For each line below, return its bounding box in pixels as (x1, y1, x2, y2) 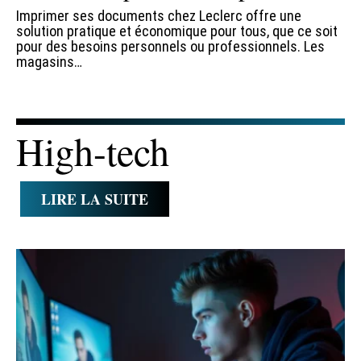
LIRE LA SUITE (41, 188, 148, 210)
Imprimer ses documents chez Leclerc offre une (16, 6, 301, 24)
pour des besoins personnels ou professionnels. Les (16, 37, 325, 55)
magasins (16, 52, 74, 70)
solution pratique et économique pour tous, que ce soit (16, 22, 338, 39)
